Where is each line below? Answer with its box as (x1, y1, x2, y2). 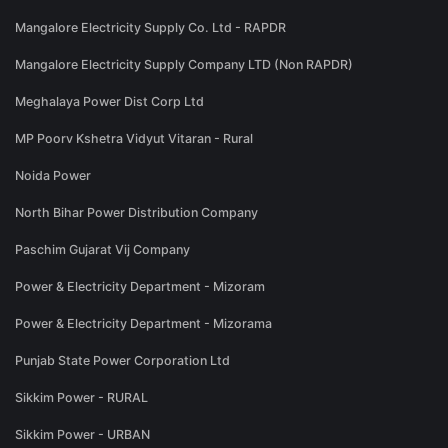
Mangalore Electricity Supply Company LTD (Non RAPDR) (15, 57, 353, 73)
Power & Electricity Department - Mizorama (15, 316, 272, 332)
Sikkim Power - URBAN (15, 427, 150, 443)
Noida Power (15, 168, 91, 184)
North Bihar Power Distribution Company (15, 205, 258, 221)
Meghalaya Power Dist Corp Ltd (15, 94, 204, 110)
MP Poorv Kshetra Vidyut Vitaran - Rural (15, 131, 253, 147)
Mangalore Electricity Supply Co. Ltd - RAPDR (15, 20, 286, 36)
